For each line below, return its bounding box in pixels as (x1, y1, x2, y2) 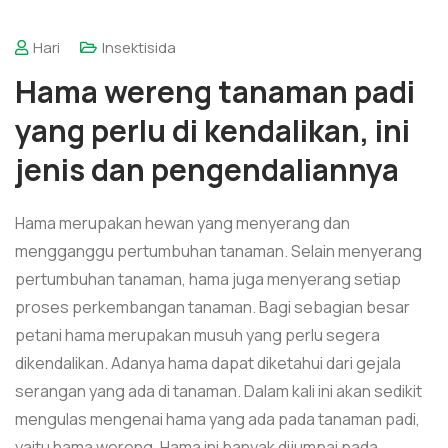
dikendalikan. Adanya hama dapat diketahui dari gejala (15, 351, 401, 374)
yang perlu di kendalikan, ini (15, 109, 410, 151)
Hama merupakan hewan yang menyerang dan (15, 211, 350, 234)
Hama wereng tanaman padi (15, 70, 415, 112)
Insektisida (102, 36, 176, 58)
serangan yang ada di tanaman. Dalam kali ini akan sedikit (15, 379, 422, 402)
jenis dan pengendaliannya (15, 148, 399, 190)
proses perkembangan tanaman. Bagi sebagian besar (15, 295, 410, 318)
